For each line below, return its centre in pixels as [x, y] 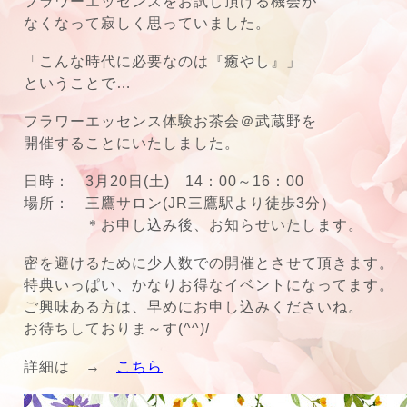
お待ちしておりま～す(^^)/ [117, 328]
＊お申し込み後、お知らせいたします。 [194, 225]
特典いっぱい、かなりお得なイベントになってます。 [209, 285]
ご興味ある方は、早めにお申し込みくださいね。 [194, 307]
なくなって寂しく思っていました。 [147, 23]
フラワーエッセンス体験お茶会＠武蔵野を [170, 121]
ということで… [78, 83]
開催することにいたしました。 [132, 143]
